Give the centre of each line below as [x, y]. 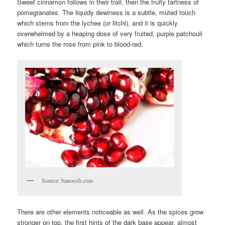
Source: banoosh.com [68, 180]
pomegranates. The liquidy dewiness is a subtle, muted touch [106, 13]
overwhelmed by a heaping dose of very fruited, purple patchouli [110, 34]
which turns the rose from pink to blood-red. [80, 44]
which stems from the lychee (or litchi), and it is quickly [98, 23]
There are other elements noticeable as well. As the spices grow [110, 211]
